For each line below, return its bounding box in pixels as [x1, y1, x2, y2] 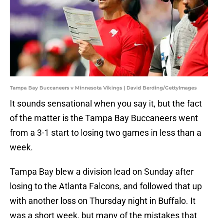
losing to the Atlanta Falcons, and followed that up [10, 181, 202, 192]
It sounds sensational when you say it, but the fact [10, 98, 202, 109]
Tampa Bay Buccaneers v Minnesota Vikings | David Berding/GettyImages [10, 85, 197, 91]
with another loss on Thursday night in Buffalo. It [10, 196, 196, 206]
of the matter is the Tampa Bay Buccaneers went [10, 113, 198, 124]
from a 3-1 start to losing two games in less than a [10, 127, 201, 138]
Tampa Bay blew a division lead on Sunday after [10, 166, 194, 177]
